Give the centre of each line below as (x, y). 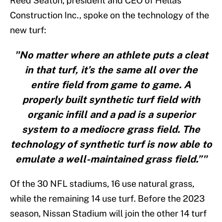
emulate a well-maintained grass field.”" (111, 159)
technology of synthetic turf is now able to (111, 144)
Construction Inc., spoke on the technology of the (110, 15)
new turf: (28, 30)
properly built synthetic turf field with (111, 100)
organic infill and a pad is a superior (111, 115)
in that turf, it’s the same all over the (111, 70)
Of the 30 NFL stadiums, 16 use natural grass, (102, 184)
